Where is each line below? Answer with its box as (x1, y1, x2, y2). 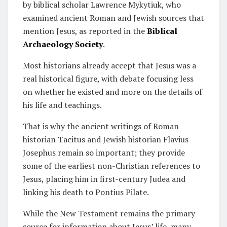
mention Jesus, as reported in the (23, 25, 147, 36)
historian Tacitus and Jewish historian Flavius (23, 133, 188, 145)
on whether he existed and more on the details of (23, 86, 202, 97)
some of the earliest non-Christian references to (23, 160, 200, 171)
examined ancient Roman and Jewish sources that (23, 12, 204, 23)
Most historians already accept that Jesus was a (23, 59, 196, 71)
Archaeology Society (23, 38, 103, 50)
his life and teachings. (23, 99, 102, 110)
